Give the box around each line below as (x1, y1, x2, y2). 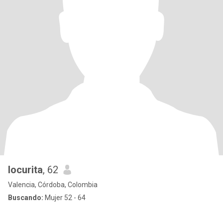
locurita (8, 164, 43, 176)
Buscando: (8, 194, 43, 202)
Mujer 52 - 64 (43, 194, 86, 202)
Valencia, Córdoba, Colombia (8, 181, 98, 189)
